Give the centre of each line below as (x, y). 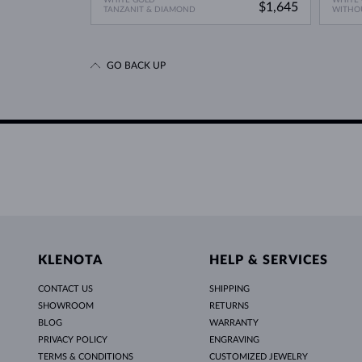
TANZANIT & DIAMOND (149, 9)
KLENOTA (70, 261)
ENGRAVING (234, 340)
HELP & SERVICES (268, 261)
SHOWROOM (66, 306)
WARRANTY (234, 323)
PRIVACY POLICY (73, 340)
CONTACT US (65, 289)
